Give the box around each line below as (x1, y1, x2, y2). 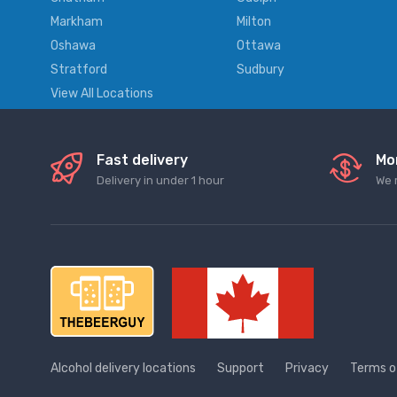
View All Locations (51, 86, 153, 102)
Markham (51, 14, 103, 30)
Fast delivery (97, 152, 188, 169)
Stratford (51, 62, 107, 78)
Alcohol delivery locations (51, 361, 196, 377)
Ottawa (237, 38, 281, 54)
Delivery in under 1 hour (97, 174, 224, 188)
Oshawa (51, 38, 96, 54)
